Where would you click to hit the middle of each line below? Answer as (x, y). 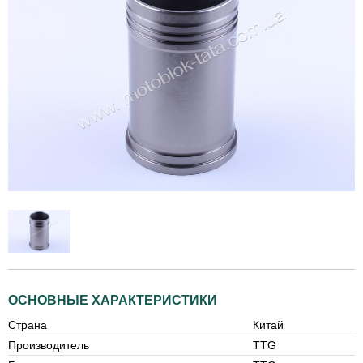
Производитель (49, 346)
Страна (28, 325)
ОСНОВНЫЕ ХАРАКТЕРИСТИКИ (113, 301)
